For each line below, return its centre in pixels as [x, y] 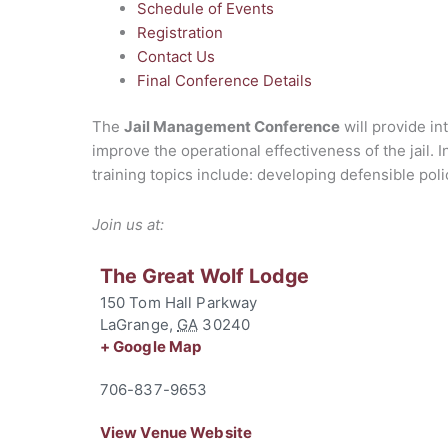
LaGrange [134, 324]
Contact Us [176, 56]
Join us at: [128, 225]
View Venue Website [176, 432]
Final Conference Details [224, 80]
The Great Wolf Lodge [204, 275]
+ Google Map [150, 346]
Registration [180, 32]
